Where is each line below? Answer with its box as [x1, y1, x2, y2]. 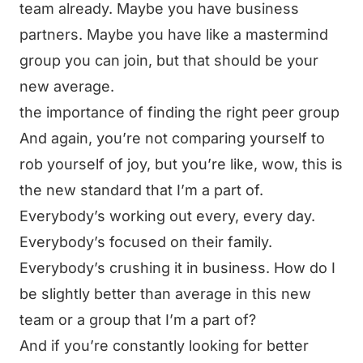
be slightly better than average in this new [19, 285, 311, 302]
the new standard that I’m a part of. [19, 181, 263, 199]
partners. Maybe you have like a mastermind [19, 26, 328, 43]
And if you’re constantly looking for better [19, 337, 309, 354]
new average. [19, 78, 114, 95]
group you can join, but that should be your [19, 52, 318, 69]
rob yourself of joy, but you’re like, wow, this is [19, 156, 343, 173]
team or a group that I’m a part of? [19, 311, 256, 328]
